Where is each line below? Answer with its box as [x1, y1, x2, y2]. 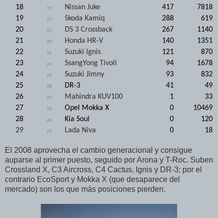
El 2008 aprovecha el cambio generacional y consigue [5, 145, 192, 154]
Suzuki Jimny [65, 70, 104, 78]
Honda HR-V [65, 36, 103, 45]
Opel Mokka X [65, 104, 109, 112]
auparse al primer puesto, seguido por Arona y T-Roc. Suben [5, 155, 213, 164]
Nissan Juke [65, 3, 100, 11]
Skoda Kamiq [65, 14, 105, 22]
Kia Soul [65, 115, 90, 123]
